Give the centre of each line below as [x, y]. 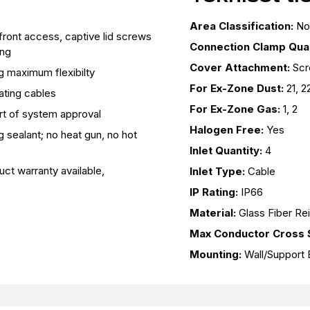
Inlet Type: [217, 171]
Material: [213, 212]
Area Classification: [241, 26]
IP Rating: [214, 192]
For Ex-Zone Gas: [235, 109]
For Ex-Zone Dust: [237, 88]
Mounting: [216, 254]
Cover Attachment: [240, 67]
